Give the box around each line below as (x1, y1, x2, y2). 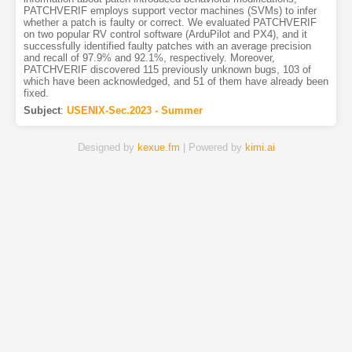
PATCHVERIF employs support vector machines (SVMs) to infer (23, 5, 317, 17)
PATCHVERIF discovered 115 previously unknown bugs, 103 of (23, 64, 311, 76)
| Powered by (179, 141, 245, 154)
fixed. (23, 87, 49, 100)
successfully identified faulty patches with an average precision (23, 40, 311, 53)
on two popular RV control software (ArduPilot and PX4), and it (23, 28, 307, 41)
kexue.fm (137, 141, 180, 154)
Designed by (77, 141, 137, 154)
